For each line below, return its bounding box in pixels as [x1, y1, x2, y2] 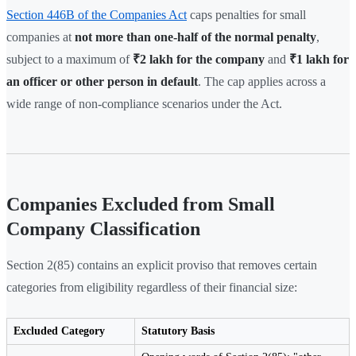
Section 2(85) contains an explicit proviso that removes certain [6, 258, 317, 273]
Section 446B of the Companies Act [6, 8, 187, 22]
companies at [6, 30, 75, 44]
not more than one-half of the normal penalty [75, 30, 316, 44]
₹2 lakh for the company [133, 52, 265, 67]
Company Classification [6, 219, 200, 240]
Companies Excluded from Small [6, 194, 275, 215]
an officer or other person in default [6, 75, 198, 89]
